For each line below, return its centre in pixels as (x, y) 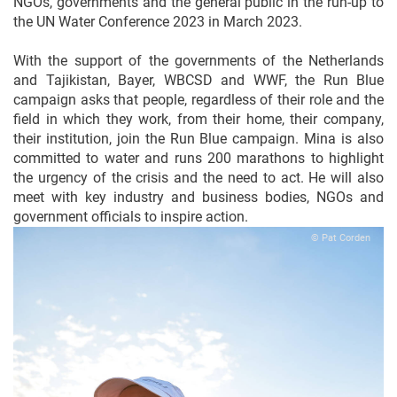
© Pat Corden (341, 238)
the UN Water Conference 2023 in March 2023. (158, 22)
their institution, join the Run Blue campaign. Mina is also (198, 139)
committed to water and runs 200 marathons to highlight (198, 158)
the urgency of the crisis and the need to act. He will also (198, 178)
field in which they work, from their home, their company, (198, 119)
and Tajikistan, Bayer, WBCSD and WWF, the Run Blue (198, 80)
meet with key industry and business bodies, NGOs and (198, 197)
